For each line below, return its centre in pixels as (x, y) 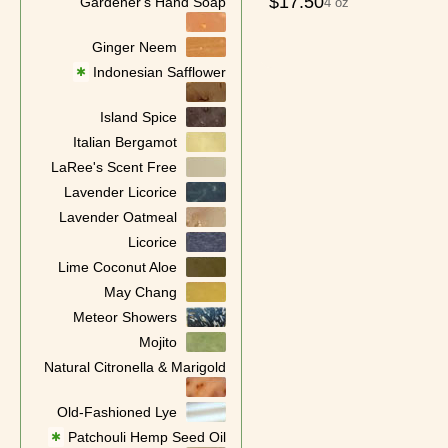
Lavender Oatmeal (117, 217)
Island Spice (138, 117)
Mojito (157, 342)
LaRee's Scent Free (113, 167)
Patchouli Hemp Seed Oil (146, 437)
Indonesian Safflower (159, 72)
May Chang (140, 292)
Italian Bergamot (124, 142)
